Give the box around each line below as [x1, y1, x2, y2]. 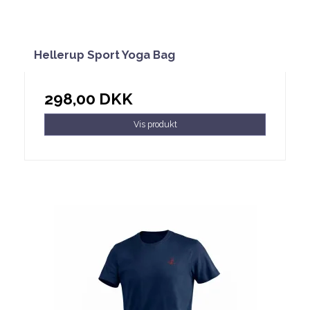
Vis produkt [133, 118, 177, 129]
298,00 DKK [44, 89, 133, 108]
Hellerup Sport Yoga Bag [34, 47, 175, 62]
